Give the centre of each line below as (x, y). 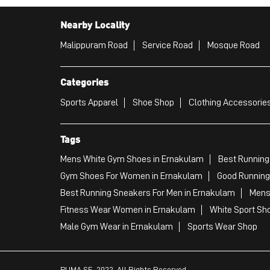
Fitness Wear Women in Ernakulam (127, 210)
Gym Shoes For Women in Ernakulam (131, 176)
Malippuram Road (94, 46)
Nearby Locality (95, 25)
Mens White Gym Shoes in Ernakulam (132, 159)
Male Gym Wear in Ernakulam (116, 227)
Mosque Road (233, 46)
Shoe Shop (153, 102)
